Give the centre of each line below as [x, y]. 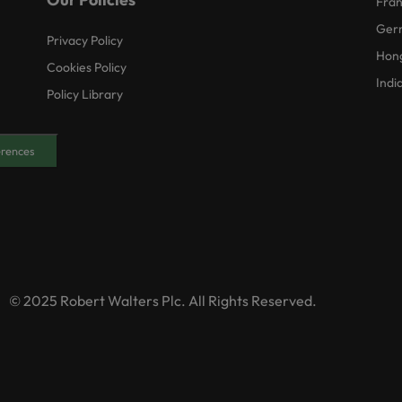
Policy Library [85, 94]
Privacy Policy [85, 40]
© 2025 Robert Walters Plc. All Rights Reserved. [163, 301]
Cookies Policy [87, 67]
